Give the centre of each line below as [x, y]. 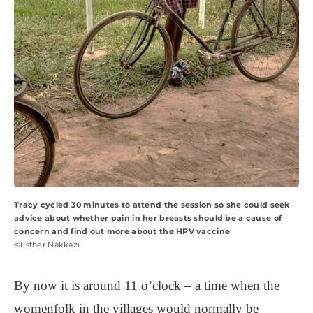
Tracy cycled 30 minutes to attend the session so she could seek [152, 204]
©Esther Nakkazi [47, 244]
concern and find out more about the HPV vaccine [122, 231]
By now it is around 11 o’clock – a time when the [147, 285]
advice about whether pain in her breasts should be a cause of [148, 218]
